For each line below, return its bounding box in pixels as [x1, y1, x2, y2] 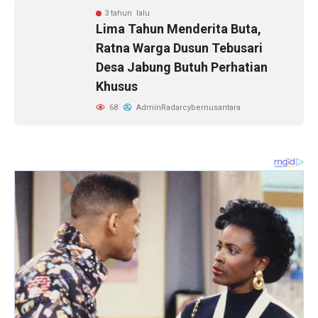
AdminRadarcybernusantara [134, 103, 241, 112]
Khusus [96, 79, 138, 94]
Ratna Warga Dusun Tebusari [96, 40, 263, 55]
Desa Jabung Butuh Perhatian [96, 60, 268, 75]
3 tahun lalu [104, 9, 150, 18]
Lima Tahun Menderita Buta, [96, 21, 261, 36]
